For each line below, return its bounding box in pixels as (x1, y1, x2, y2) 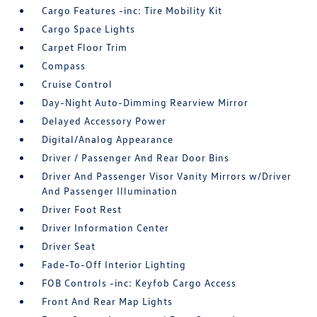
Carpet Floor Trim (42, 41, 128, 54)
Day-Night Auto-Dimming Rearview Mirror (42, 96, 249, 109)
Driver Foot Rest (42, 203, 122, 216)
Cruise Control (42, 78, 113, 91)
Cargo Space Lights (42, 23, 136, 35)
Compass (42, 59, 86, 72)
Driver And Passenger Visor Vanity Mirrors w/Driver (42, 170, 292, 183)
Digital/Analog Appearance (42, 133, 174, 146)
